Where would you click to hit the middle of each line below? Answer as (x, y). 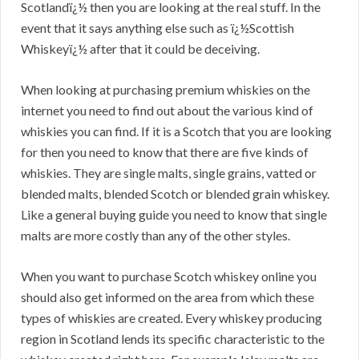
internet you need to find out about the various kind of (167, 111)
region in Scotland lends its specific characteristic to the (173, 339)
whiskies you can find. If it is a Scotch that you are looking (176, 131)
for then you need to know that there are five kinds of (165, 152)
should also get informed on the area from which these (167, 297)
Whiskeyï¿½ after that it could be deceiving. (140, 49)
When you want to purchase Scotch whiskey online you (169, 276)
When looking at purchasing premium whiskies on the (165, 90)
